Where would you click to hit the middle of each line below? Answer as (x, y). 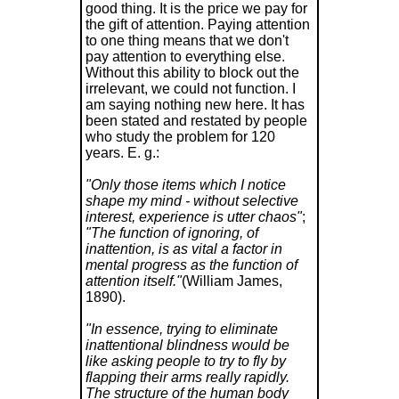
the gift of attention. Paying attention (197, 24)
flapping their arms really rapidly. (187, 377)
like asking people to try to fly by (185, 361)
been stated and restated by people (196, 120)
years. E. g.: (122, 152)
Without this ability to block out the (192, 72)
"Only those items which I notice (185, 184)
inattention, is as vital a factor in (183, 248)
